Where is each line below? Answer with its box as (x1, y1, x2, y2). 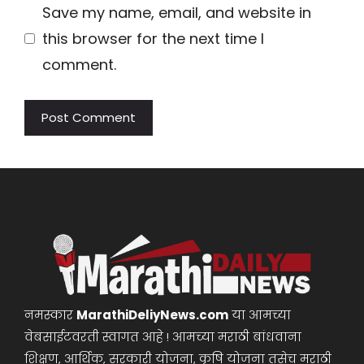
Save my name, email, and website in (42, 2, 311, 23)
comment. (42, 54, 116, 75)
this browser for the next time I (42, 28, 264, 49)
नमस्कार (24, 306, 76, 324)
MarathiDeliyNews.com (76, 306, 228, 324)
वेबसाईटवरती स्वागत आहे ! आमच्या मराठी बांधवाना (24, 328, 301, 346)
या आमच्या (228, 306, 291, 324)
